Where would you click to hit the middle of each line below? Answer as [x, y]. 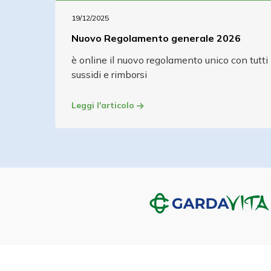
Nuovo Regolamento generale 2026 [156, 38]
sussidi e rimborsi [109, 74]
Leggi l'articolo [104, 105]
